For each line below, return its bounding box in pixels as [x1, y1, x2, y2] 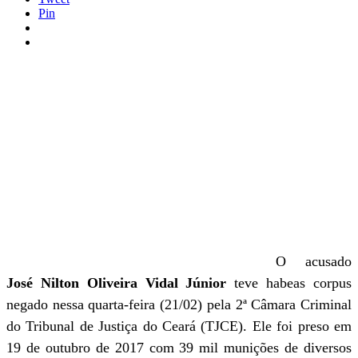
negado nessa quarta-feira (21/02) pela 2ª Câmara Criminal [6, 296, 352, 312]
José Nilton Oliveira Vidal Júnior [6, 275, 227, 291]
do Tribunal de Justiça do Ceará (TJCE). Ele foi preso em [6, 318, 352, 334]
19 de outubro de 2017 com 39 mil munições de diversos [6, 340, 352, 356]
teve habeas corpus [226, 275, 352, 291]
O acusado [276, 253, 352, 269]
